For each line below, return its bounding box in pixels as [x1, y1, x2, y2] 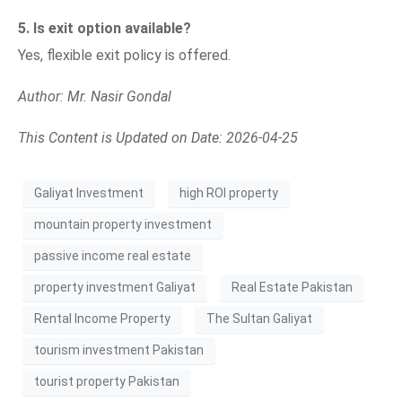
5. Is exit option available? [18, 19, 191, 37]
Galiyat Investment [34, 186, 144, 201]
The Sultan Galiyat [206, 311, 312, 327]
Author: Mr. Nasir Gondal [18, 87, 171, 105]
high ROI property [179, 186, 278, 201]
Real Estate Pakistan [232, 280, 353, 295]
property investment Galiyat [34, 280, 196, 295]
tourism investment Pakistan [34, 343, 204, 358]
